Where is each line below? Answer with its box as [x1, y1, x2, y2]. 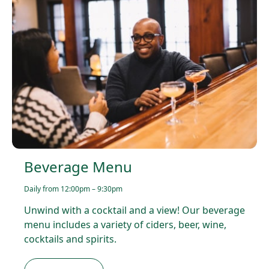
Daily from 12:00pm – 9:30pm [24, 183, 122, 194]
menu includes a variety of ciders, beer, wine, [24, 217, 226, 231]
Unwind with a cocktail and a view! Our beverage [24, 203, 245, 217]
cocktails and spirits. [24, 232, 116, 246]
